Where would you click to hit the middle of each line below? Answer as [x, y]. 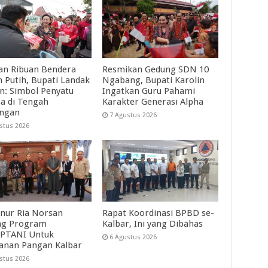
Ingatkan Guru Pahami [149, 91]
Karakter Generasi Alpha [153, 102]
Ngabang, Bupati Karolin [154, 80]
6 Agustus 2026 [133, 237]
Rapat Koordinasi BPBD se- [159, 213]
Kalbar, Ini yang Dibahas [153, 224]
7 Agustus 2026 [133, 115]
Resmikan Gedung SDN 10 [156, 70]
